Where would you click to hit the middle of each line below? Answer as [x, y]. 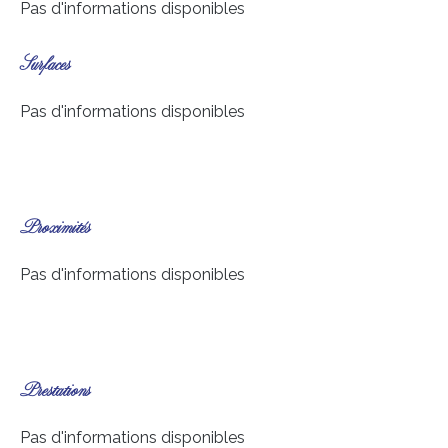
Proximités [55, 228]
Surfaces [45, 65]
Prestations [55, 391]
